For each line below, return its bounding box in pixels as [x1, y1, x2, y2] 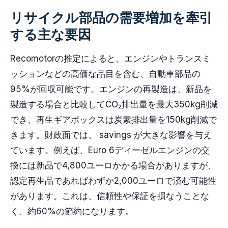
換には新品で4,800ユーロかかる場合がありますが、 [10, 160, 216, 170]
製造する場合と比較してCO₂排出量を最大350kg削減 [10, 99, 218, 109]
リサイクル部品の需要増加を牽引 [10, 10, 212, 25]
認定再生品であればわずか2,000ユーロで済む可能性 [10, 176, 216, 186]
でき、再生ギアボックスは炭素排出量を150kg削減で [10, 115, 217, 125]
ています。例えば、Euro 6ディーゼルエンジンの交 [10, 145, 210, 155]
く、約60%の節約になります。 [10, 206, 134, 216]
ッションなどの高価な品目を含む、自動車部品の [10, 69, 201, 79]
